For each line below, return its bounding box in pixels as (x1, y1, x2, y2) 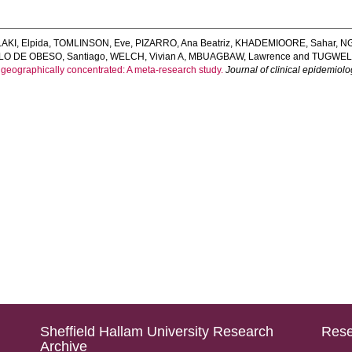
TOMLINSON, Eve (53, 38, 131, 49)
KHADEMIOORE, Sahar (235, 38, 336, 49)
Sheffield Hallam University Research (39, 324, 273, 339)
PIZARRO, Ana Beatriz (135, 38, 231, 49)
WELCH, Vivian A (110, 51, 185, 62)
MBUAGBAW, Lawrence (189, 51, 291, 62)
